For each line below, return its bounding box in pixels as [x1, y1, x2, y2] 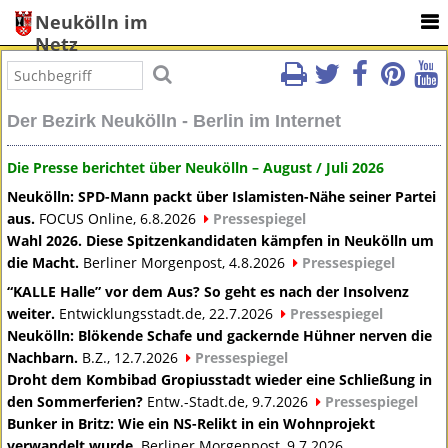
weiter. [7, 304, 56, 324]
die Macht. [7, 253, 80, 273]
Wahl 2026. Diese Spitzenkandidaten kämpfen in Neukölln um [7, 231, 435, 251]
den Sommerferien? [7, 392, 144, 412]
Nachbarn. [7, 348, 79, 368]
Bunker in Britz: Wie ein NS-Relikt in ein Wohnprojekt [7, 414, 376, 434]
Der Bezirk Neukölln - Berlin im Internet [7, 111, 342, 132]
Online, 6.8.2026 [84, 209, 201, 229]
